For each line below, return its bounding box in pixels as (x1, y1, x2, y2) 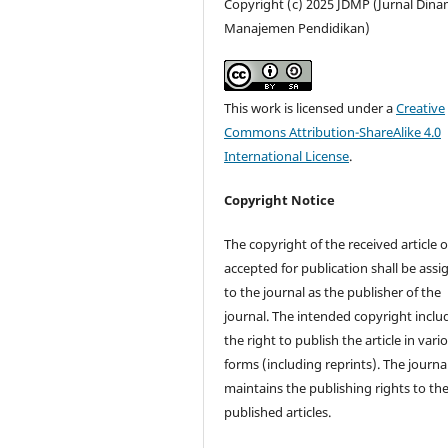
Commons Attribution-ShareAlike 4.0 (224, 123, 442, 142)
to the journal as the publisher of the (224, 283, 442, 302)
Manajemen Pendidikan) (224, 19, 371, 38)
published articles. (224, 403, 332, 422)
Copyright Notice (224, 191, 336, 210)
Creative (396, 99, 446, 118)
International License (224, 147, 350, 166)
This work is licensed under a (224, 99, 397, 118)
